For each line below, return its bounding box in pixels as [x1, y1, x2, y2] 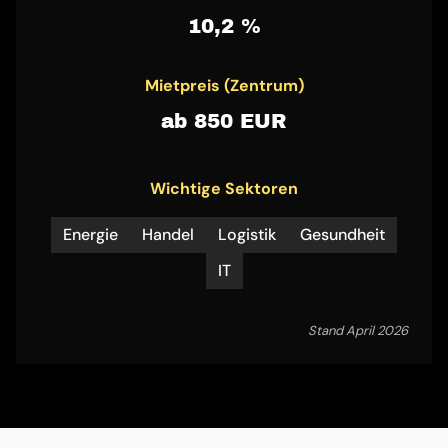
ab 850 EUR [161, 110, 287, 133]
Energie [63, 224, 118, 246]
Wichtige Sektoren [150, 178, 298, 200]
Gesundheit [300, 224, 385, 246]
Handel [142, 224, 194, 246]
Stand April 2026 [308, 322, 408, 340]
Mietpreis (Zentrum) [144, 75, 304, 97]
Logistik [218, 224, 276, 246]
